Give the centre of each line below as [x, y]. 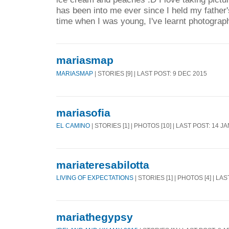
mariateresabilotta [103, 165]
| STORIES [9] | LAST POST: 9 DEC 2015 [150, 74]
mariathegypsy [95, 217]
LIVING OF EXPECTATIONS [95, 178]
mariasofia [83, 112]
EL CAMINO [73, 126]
